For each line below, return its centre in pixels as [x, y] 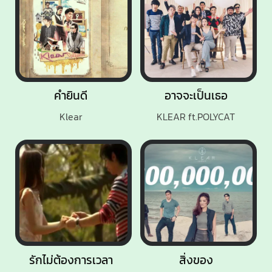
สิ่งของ [196, 260]
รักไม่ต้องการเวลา [71, 260]
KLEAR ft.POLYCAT [196, 116]
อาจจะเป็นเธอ [196, 96]
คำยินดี [71, 96]
